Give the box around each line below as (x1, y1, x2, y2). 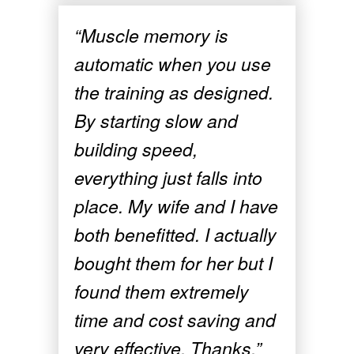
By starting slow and (74, 107, 238, 134)
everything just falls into (74, 164, 262, 191)
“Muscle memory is (74, 22, 228, 49)
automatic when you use (74, 51, 271, 77)
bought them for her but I (74, 250, 273, 277)
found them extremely (74, 278, 249, 305)
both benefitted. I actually (74, 221, 277, 248)
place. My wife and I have (74, 193, 278, 220)
